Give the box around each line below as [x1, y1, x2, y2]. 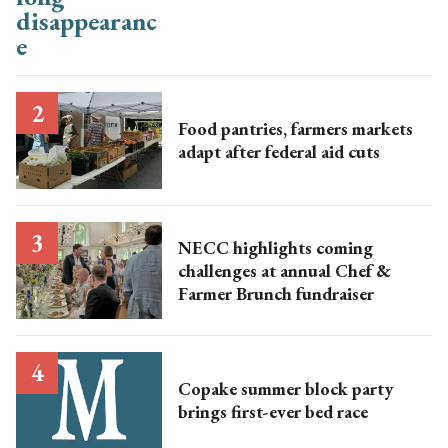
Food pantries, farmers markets [177, 117, 413, 141]
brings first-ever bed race [177, 400, 368, 424]
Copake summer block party [177, 377, 393, 401]
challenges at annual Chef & [177, 258, 391, 282]
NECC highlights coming [177, 235, 373, 259]
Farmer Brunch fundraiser [177, 281, 374, 305]
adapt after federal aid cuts [177, 140, 380, 164]
